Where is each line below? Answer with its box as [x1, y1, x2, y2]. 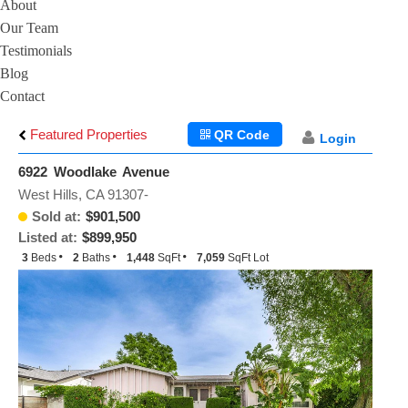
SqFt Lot [228, 251, 269, 264]
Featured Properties [26, 127, 148, 142]
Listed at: [18, 229, 77, 245]
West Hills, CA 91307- [18, 187, 148, 202]
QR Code [210, 127, 270, 142]
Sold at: [32, 209, 81, 224]
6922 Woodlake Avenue [18, 164, 169, 179]
